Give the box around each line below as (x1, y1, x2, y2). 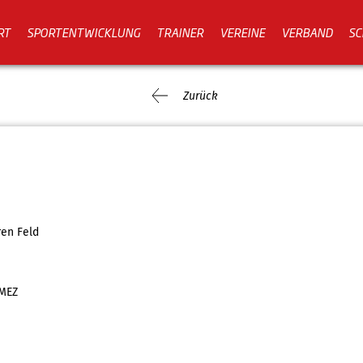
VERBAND (281, 23, 332, 41)
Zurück (182, 88, 218, 103)
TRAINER (156, 23, 203, 41)
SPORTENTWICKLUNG (27, 23, 140, 41)
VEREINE (220, 23, 265, 41)
